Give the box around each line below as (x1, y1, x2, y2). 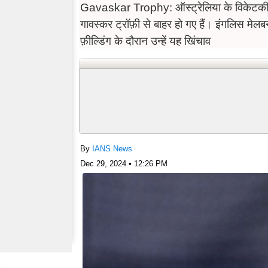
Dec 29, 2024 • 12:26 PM (80, 159, 167, 168)
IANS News (92, 144, 132, 153)
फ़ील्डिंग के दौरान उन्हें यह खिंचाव (80, 35, 211, 47)
